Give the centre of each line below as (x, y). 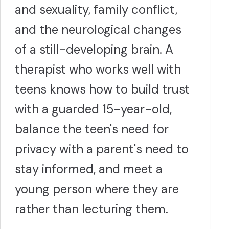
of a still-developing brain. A (94, 49)
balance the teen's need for (92, 129)
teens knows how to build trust (102, 89)
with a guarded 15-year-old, (93, 109)
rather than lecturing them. (91, 209)
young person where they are (97, 189)
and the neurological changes (98, 29)
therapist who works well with (98, 69)
